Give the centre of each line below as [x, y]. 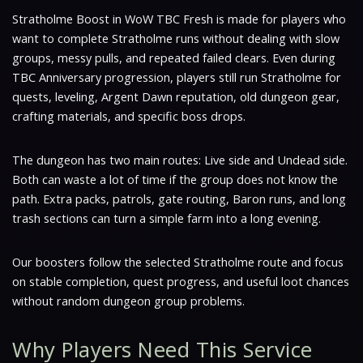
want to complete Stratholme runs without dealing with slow [176, 38]
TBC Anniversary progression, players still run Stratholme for [177, 77]
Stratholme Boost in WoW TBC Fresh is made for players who [179, 19]
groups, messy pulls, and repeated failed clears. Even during [174, 58]
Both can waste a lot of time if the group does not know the [175, 179]
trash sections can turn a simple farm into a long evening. [167, 218]
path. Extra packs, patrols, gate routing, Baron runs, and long [179, 199]
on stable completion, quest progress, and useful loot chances [181, 282]
